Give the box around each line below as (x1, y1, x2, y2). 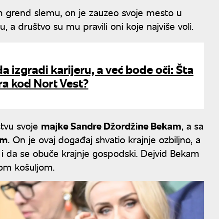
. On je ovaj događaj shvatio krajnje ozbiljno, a (8, 132, 200, 146)
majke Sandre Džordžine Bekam (41, 118, 181, 132)
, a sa (181, 118, 203, 132)
